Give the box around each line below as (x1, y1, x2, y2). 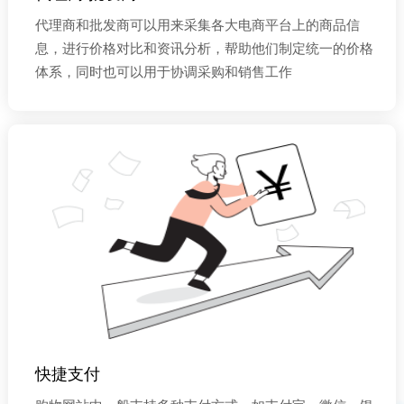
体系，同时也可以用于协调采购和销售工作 (34, 64, 292, 79)
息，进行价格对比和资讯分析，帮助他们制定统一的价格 (34, 41, 373, 56)
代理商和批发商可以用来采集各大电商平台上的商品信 (34, 17, 360, 32)
